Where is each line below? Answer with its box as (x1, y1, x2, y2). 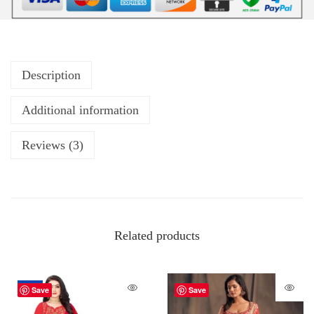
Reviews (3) (22, 137, 83, 152)
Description (22, 67, 81, 82)
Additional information (22, 102, 139, 117)
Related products (114, 228, 200, 243)
